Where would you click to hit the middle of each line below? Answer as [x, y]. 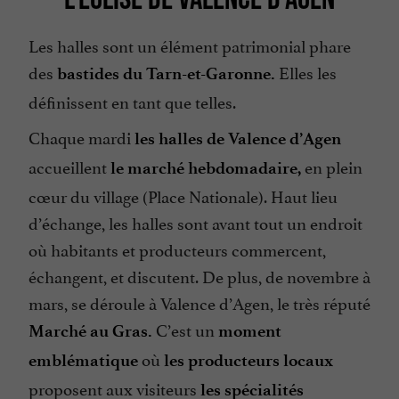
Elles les [306, 72]
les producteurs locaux [248, 361]
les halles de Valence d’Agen [238, 139]
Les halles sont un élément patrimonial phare [190, 45]
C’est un [185, 329]
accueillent [69, 166]
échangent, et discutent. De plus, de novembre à [199, 276]
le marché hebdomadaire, [206, 168]
